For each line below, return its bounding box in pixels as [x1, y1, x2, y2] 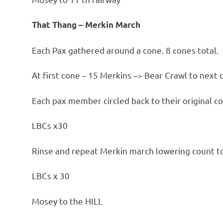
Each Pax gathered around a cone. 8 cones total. [32, 44, 219, 55]
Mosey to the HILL [32, 195, 103, 206]
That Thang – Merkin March [32, 19, 140, 30]
